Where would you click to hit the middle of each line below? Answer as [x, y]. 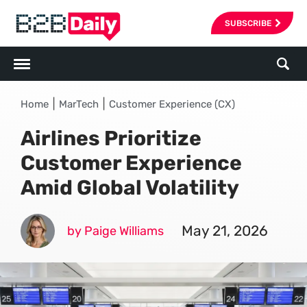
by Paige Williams [115, 231]
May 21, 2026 [225, 231]
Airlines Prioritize [111, 138]
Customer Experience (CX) [172, 104]
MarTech [79, 104]
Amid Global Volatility [130, 188]
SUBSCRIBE [248, 23]
